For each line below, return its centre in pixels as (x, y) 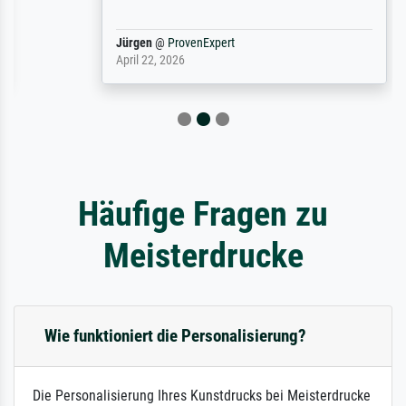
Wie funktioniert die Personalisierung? (175, 336)
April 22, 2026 (109, 61)
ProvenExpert (160, 43)
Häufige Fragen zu (203, 214)
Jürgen (93, 43)
